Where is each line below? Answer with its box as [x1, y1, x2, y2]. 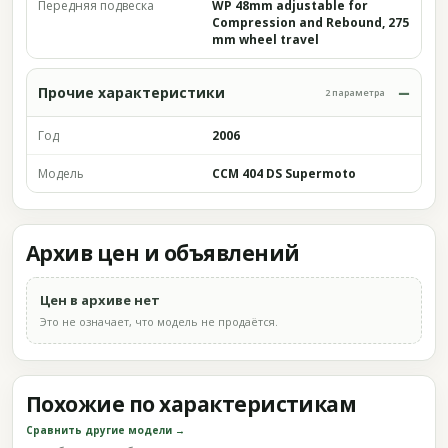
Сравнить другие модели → [26, 423, 185, 437]
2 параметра [325, 86, 385, 99]
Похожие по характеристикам [26, 390, 357, 418]
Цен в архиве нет [40, 291, 160, 309]
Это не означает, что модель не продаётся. [40, 314, 278, 329]
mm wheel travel [212, 31, 319, 48]
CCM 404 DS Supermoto [212, 165, 356, 182]
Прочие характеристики [38, 83, 225, 102]
